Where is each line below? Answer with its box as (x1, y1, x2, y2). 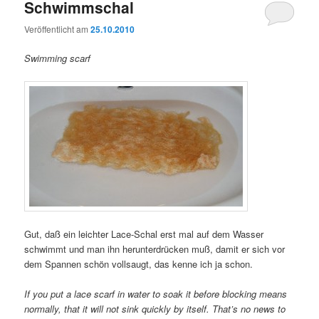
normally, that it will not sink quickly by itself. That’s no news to (24, 301, 286, 315)
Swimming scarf (24, 51, 91, 66)
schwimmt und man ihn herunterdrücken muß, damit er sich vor (24, 241, 286, 256)
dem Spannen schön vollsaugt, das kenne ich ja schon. (24, 256, 253, 271)
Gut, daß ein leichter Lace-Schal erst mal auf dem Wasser (24, 226, 264, 241)
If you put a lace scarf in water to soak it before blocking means (24, 286, 288, 300)
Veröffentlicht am (24, 23, 91, 36)
